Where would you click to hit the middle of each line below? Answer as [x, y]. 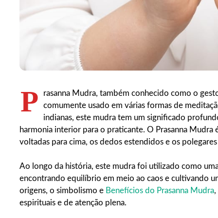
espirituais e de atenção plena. [73, 203]
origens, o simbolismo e [63, 191]
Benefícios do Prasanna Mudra [160, 191]
